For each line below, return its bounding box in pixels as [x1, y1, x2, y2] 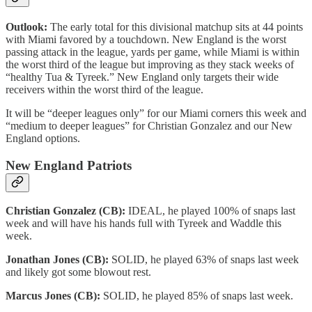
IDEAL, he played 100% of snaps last [128, 205, 295, 217]
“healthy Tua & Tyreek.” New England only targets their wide [6, 70, 279, 83]
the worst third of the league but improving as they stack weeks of [6, 58, 294, 70]
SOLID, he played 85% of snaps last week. [103, 290, 293, 302]
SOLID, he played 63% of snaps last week [111, 253, 299, 266]
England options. [6, 132, 80, 144]
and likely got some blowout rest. [6, 266, 151, 279]
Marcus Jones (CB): [6, 290, 103, 302]
